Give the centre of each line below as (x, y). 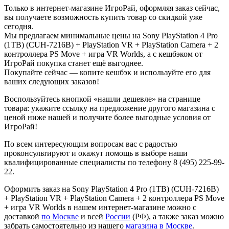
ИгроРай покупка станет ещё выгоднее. (74, 63)
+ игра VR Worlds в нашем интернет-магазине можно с (100, 208)
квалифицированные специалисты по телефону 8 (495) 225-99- (114, 163)
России (118, 217)
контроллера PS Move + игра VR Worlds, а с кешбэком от (103, 54)
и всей (92, 217)
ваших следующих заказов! (52, 82)
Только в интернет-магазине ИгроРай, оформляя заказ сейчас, (112, 8)
